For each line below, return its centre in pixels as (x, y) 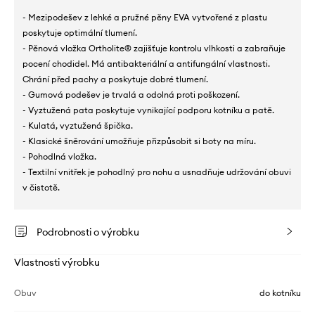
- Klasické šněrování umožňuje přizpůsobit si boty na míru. (139, 141)
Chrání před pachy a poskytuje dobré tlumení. (115, 79)
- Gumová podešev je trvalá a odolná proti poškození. (131, 95)
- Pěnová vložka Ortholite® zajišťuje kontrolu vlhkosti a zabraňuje (154, 49)
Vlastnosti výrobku (57, 263)
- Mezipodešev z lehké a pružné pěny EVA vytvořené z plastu (145, 18)
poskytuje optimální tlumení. (80, 33)
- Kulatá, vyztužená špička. (78, 126)
